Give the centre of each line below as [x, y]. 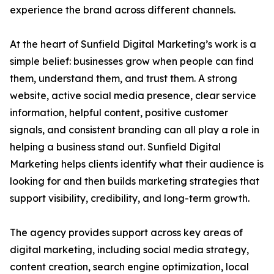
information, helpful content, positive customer [119, 113]
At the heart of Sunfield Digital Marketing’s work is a [133, 44]
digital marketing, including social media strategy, [129, 250]
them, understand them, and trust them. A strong [124, 79]
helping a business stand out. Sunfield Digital [115, 147]
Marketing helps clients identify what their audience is [137, 164]
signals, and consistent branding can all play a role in [135, 130]
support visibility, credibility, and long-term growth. [130, 198]
